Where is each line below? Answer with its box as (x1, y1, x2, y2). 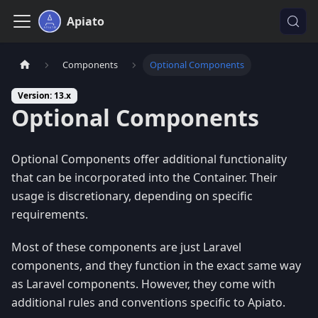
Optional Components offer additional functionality (11, 151, 287, 168)
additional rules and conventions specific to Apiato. (11, 295, 285, 311)
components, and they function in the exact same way (11, 258, 301, 274)
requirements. (11, 207, 88, 223)
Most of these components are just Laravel (11, 239, 241, 256)
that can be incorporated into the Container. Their (11, 170, 278, 186)
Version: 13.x (18, 89, 71, 102)
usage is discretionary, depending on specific (11, 188, 253, 204)
